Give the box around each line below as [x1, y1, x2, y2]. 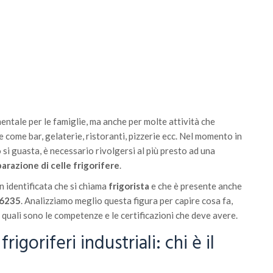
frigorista [108, 180, 149, 192]
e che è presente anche [149, 180, 242, 192]
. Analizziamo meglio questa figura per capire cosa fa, [21, 195, 233, 207]
